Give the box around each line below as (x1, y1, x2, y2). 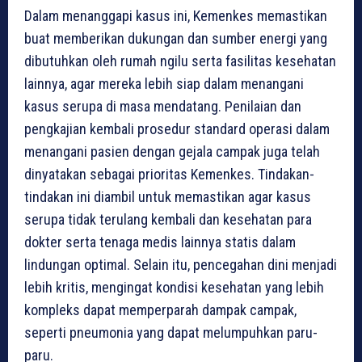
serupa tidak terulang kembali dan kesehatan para (24, 211, 312, 229)
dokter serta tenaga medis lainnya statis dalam (24, 234, 296, 251)
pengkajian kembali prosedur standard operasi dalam (24, 120, 330, 138)
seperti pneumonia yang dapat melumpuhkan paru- (24, 324, 318, 342)
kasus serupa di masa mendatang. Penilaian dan (24, 98, 301, 116)
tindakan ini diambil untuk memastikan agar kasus (24, 188, 311, 206)
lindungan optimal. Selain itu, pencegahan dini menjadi (24, 256, 337, 274)
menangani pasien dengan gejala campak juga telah (24, 143, 320, 161)
